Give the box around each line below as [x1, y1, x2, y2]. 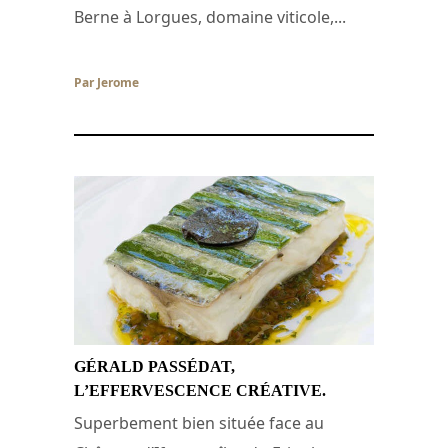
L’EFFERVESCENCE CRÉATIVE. [74, 381, 326, 399]
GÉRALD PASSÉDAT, [74, 357, 235, 375]
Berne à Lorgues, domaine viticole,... [74, 5, 346, 28]
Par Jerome [74, 73, 139, 91]
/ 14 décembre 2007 [139, 73, 261, 91]
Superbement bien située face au [74, 411, 324, 434]
